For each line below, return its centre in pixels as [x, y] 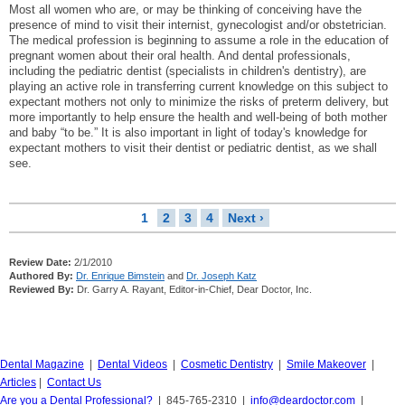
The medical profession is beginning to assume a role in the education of [199, 40]
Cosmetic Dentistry [227, 364]
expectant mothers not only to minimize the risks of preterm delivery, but [199, 101]
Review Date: [40, 262]
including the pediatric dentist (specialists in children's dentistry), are [188, 71]
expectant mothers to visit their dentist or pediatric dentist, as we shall [193, 147]
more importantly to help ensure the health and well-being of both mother [198, 117]
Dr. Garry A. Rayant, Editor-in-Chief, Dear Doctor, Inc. [193, 289]
